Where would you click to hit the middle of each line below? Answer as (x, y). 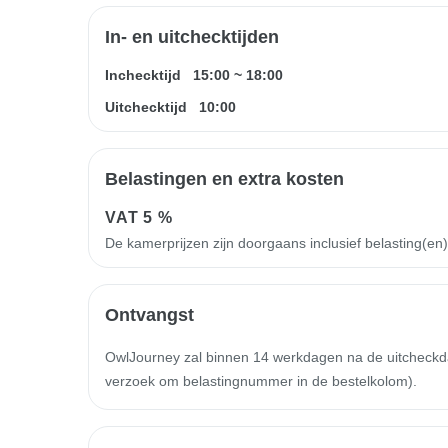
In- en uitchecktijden (192, 36)
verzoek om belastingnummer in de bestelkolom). (261, 380)
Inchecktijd (143, 74)
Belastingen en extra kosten (224, 178)
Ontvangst (149, 314)
